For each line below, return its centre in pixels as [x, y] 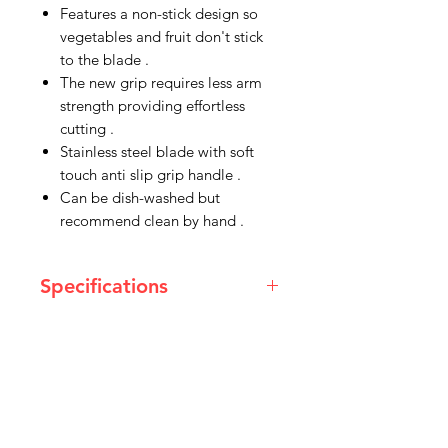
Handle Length [100, 380]
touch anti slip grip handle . [150, 174]
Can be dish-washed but [140, 197]
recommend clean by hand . [152, 220]
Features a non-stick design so [159, 13]
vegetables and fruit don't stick [161, 36]
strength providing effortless [152, 105]
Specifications [104, 286]
